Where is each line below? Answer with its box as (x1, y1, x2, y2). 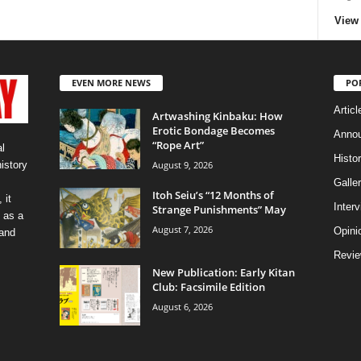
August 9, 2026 (151, 158, 213, 171)
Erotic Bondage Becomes (151, 122, 275, 138)
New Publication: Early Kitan (151, 264, 295, 280)
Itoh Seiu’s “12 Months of (151, 187, 274, 202)
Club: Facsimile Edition (151, 279, 265, 294)
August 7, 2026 (151, 222, 213, 235)
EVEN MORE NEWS (71, 76, 151, 89)
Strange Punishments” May (151, 201, 286, 217)
